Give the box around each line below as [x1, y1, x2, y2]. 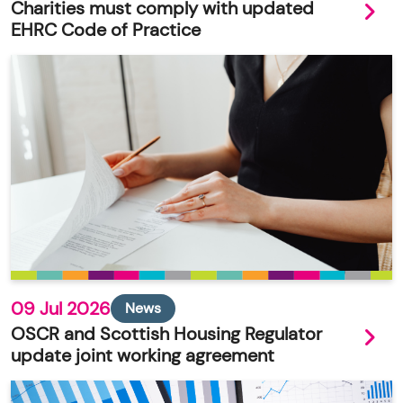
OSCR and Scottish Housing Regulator [11, 321, 322, 345]
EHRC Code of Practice [11, 18, 201, 42]
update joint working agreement [11, 343, 274, 367]
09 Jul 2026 [11, 296, 111, 320]
